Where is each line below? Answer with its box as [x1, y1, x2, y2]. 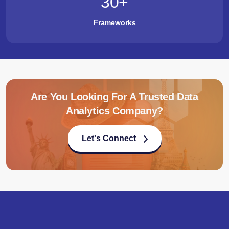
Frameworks [93, 18, 136, 27]
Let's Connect [81, 134, 136, 143]
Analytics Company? [66, 105, 163, 117]
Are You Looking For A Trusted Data [31, 91, 198, 103]
